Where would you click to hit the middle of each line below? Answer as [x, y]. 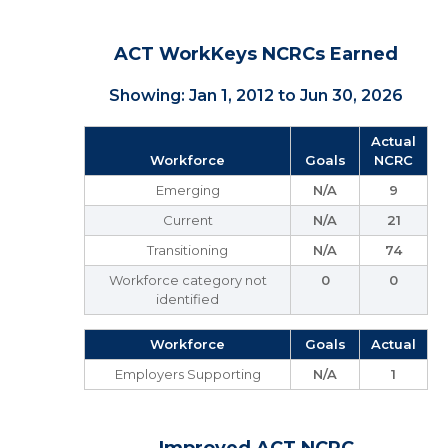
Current [187, 220]
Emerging [187, 190]
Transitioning [187, 250]
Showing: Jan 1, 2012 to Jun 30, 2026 [256, 95]
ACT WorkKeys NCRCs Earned [256, 54]
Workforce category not [187, 280]
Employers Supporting [187, 374]
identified [187, 299]
